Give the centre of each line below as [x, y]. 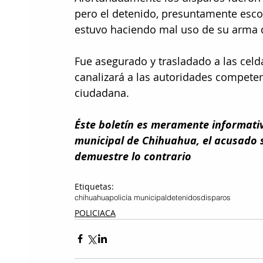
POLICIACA [95, 213]
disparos [216, 197]
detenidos [184, 197]
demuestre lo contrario [133, 156]
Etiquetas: [94, 186]
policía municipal [138, 197]
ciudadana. [102, 92]
